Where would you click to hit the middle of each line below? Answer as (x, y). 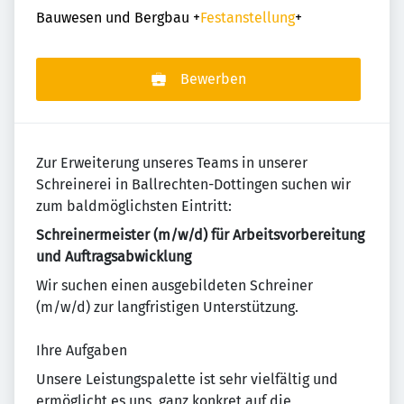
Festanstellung (248, 18)
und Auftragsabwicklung (114, 257)
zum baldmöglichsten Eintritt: (134, 206)
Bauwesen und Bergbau (113, 18)
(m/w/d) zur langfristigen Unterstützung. (167, 307)
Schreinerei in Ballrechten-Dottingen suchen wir (193, 184)
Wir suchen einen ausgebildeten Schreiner (174, 285)
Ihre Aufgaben (82, 350)
